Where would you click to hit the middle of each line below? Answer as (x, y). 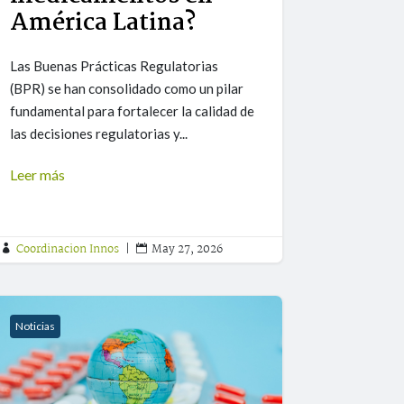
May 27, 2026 (188, 250)
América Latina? (103, 24)
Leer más (38, 175)
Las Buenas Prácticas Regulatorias (115, 66)
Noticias (36, 326)
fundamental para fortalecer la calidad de (133, 111)
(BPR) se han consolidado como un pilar (127, 89)
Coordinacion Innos (68, 250)
